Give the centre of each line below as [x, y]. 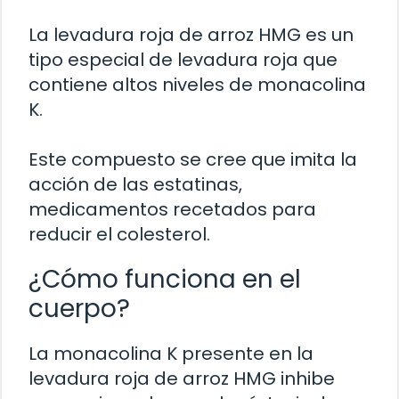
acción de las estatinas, [135, 184]
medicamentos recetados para [172, 209]
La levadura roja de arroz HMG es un [191, 34]
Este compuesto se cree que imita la [193, 159]
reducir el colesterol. [119, 234]
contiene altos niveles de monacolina [197, 84]
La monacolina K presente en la [171, 353]
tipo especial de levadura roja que [183, 59]
